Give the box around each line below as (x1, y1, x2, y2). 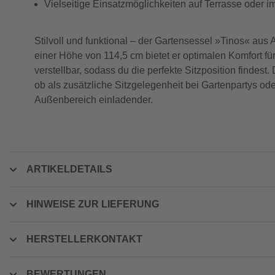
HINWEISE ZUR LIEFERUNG (26, 199, 159, 209)
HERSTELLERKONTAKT (26, 234, 142, 244)
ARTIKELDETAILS (26, 164, 112, 174)
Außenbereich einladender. (34, 95, 153, 105)
